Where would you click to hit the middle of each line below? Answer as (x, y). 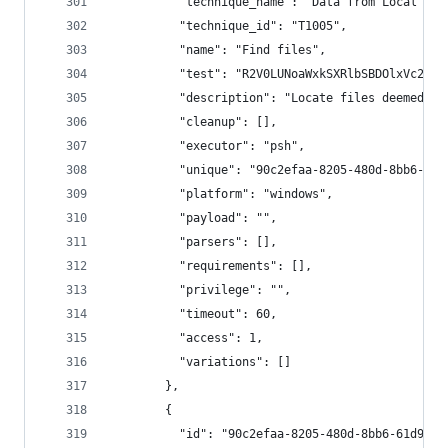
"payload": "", (193, 218)
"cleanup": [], (193, 122)
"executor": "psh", (207, 146)
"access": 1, (186, 338)
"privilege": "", (200, 290)
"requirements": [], (210, 266)
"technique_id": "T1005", (228, 26)
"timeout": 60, (193, 314)
